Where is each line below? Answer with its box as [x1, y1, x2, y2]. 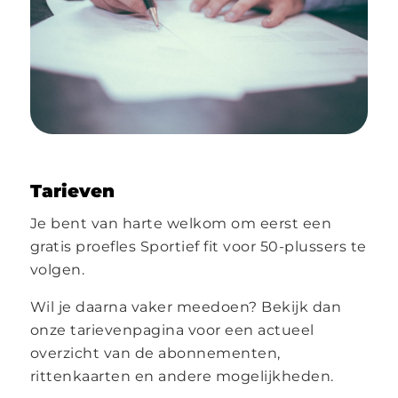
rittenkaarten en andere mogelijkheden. [29, 368, 334, 386]
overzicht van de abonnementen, [29, 345, 281, 362]
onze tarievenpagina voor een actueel [29, 322, 314, 339]
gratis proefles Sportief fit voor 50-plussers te [29, 238, 367, 256]
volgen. [29, 261, 85, 279]
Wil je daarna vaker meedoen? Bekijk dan [29, 298, 342, 316]
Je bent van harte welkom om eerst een [29, 215, 332, 233]
